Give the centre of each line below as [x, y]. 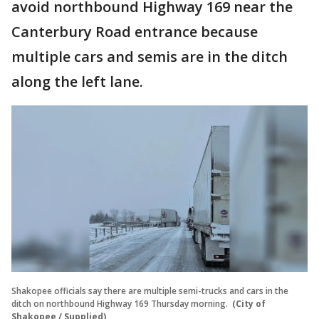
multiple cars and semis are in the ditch [150, 57]
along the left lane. [77, 82]
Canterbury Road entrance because [135, 32]
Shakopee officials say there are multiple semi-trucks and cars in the [150, 291]
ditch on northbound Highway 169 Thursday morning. [121, 303]
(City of [249, 303]
